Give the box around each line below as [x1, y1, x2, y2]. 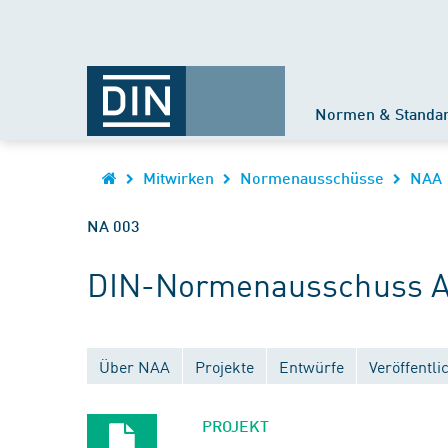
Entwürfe [279, 355, 344, 377]
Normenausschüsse [240, 168, 384, 187]
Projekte [195, 355, 254, 377]
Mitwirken [143, 168, 214, 187]
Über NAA [99, 355, 170, 377]
